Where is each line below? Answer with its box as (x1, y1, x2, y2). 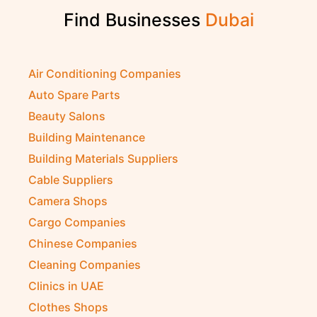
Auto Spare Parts (28, 88, 120, 103)
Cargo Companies (28, 215, 126, 230)
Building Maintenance (28, 130, 145, 145)
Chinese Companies (28, 236, 137, 251)
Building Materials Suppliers (28, 151, 178, 166)
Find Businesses (63, 9, 200, 31)
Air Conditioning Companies (28, 67, 181, 81)
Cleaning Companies (28, 258, 141, 272)
